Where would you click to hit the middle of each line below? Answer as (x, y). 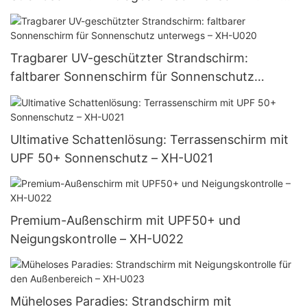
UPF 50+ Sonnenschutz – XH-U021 (112, 158)
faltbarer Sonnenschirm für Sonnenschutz (132, 77)
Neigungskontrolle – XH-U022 (97, 238)
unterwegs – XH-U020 (75, 95)
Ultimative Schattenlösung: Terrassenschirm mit (149, 139)
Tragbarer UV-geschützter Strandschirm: (129, 58)
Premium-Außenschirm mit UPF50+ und (125, 220)
